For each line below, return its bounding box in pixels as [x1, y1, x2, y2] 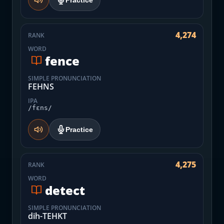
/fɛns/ [28, 104, 52, 111]
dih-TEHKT [28, 210, 67, 221]
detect [45, 181, 85, 198]
